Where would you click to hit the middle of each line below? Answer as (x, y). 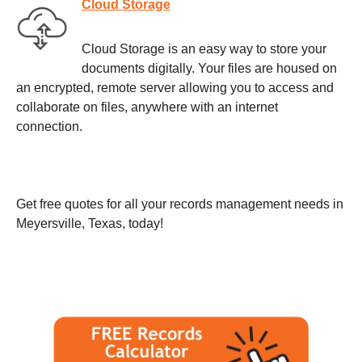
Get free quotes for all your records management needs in (180, 204)
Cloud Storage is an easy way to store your (204, 48)
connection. (49, 126)
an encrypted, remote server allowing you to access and (175, 87)
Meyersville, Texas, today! (90, 223)
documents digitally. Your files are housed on (209, 68)
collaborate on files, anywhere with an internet (147, 107)
